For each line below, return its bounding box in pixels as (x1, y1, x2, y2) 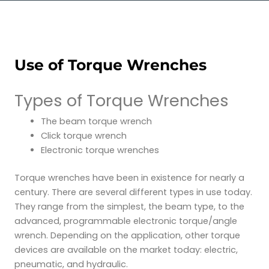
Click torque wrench (40, 130, 127, 142)
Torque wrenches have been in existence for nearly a (14, 172, 244, 184)
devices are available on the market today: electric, (14, 244, 238, 256)
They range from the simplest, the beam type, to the (14, 201, 244, 213)
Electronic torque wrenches (40, 144, 159, 157)
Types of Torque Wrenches (14, 89, 229, 112)
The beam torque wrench (40, 115, 152, 128)
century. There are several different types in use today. (14, 186, 252, 199)
